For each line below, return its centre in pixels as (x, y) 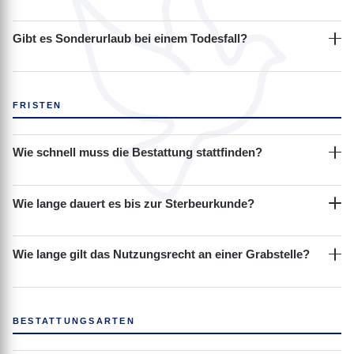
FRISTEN (38, 105)
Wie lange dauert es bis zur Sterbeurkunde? (134, 203)
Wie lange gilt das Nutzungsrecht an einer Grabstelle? (161, 254)
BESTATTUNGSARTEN (74, 320)
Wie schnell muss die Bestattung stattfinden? (137, 153)
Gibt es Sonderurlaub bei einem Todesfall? (130, 39)
